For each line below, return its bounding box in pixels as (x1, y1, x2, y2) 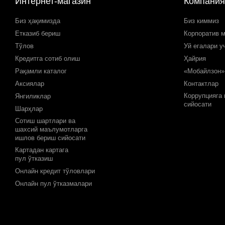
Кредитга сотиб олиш (15, 55, 80, 63)
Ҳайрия (184, 55, 206, 63)
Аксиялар (15, 80, 44, 88)
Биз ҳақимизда (15, 17, 60, 25)
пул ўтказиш (15, 155, 53, 163)
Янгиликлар (15, 92, 51, 100)
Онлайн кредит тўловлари (15, 167, 95, 175)
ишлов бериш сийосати (15, 134, 85, 142)
